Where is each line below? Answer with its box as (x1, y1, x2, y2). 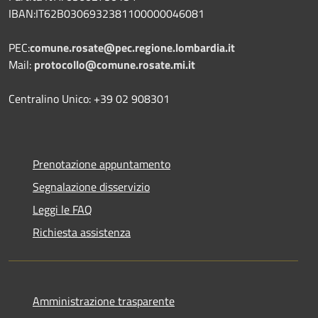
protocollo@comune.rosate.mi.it (34, 55, 195, 73)
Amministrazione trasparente (33, 292, 175, 309)
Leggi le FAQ (33, 200, 92, 218)
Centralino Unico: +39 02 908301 (9, 89, 170, 107)
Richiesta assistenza (33, 223, 131, 241)
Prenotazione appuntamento (33, 155, 170, 172)
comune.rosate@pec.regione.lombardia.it (30, 38, 235, 56)
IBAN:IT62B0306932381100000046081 (9, 4, 204, 22)
